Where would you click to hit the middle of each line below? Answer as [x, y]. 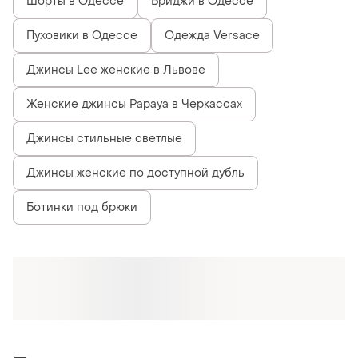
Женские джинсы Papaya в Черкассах [134, 104]
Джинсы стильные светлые [104, 138]
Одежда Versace [212, 35]
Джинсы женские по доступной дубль [135, 173]
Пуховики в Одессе [82, 35]
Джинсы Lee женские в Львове [116, 70]
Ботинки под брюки [82, 207]
